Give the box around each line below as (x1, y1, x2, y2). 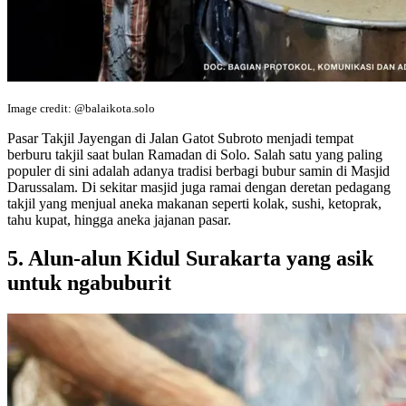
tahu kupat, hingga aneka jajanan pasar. (7, 212, 231, 228)
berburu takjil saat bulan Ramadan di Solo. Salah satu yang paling (7, 147, 382, 163)
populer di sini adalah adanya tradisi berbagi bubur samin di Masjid (7, 163, 390, 179)
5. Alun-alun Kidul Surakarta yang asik (7, 246, 373, 271)
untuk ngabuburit (7, 271, 171, 295)
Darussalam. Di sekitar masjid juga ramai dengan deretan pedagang (7, 179, 391, 196)
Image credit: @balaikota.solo (7, 101, 155, 116)
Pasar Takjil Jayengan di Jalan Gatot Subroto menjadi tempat (7, 130, 353, 147)
